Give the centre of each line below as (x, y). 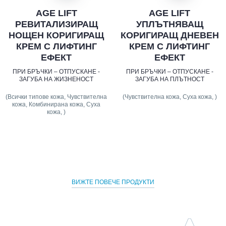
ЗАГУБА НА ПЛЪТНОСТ (169, 79)
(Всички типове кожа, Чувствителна (56, 97)
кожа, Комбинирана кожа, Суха (56, 105)
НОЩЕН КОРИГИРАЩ (56, 36)
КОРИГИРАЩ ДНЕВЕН (169, 36)
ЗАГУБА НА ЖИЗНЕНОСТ (56, 79)
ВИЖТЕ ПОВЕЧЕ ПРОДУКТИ (113, 182)
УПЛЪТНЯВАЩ (169, 24)
